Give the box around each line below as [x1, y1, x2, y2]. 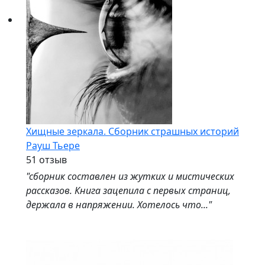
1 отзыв [31, 153, 67, 166]
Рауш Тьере [26, 139, 80, 152]
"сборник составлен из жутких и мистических [26, 170, 234, 183]
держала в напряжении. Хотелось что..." [26, 198, 212, 211]
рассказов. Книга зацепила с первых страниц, [26, 184, 231, 197]
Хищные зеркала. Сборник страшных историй [26, 125, 239, 138]
